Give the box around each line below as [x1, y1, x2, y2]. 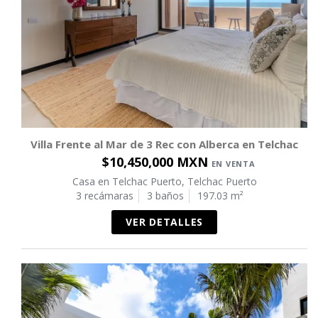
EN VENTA [211, 158, 256, 169]
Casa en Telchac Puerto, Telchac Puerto [72, 174, 257, 188]
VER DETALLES [126, 214, 203, 229]
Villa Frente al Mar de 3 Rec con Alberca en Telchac [31, 136, 298, 151]
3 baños [146, 188, 184, 202]
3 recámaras [75, 188, 133, 202]
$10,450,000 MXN [102, 153, 212, 170]
